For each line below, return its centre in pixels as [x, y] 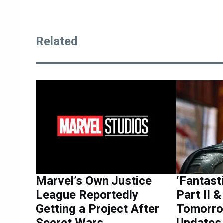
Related [57, 41]
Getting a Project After [98, 208]
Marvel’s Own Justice [94, 180]
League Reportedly [87, 194]
